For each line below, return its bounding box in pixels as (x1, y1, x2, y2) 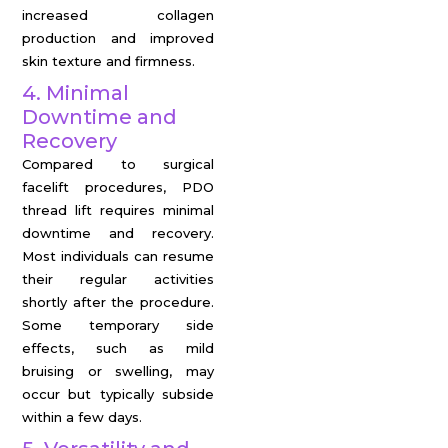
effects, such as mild (22, 340, 214, 356)
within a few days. (22, 409, 142, 425)
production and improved (22, 30, 214, 46)
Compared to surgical (22, 156, 214, 172)
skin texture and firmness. (22, 53, 195, 69)
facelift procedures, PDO (22, 179, 214, 195)
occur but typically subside (22, 386, 214, 402)
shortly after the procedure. (22, 294, 214, 310)
